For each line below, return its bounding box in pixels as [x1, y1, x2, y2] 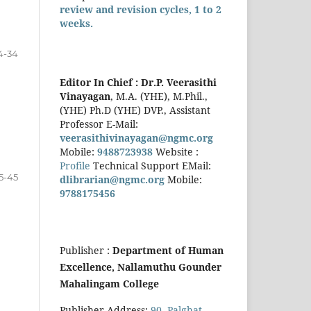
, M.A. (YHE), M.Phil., [110, 90, 208, 103]
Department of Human [112, 244, 224, 258]
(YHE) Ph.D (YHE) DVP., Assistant [60, 103, 210, 117]
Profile [60, 159, 90, 173]
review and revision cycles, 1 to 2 [60, 3, 221, 17]
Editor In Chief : [60, 76, 141, 90]
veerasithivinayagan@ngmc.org [60, 131, 213, 145]
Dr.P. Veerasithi [141, 76, 217, 90]
